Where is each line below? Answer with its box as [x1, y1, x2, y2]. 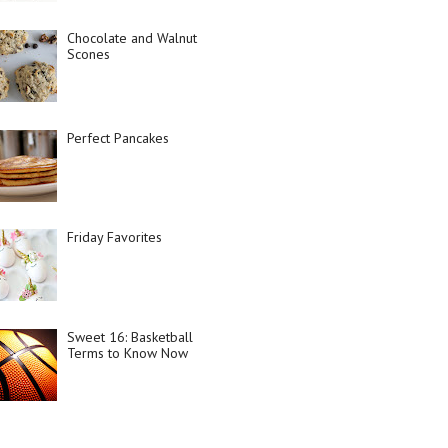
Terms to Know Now [67, 343, 189, 362]
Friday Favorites [67, 228, 163, 247]
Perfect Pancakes [67, 128, 170, 147]
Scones [67, 45, 111, 64]
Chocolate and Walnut [67, 29, 198, 48]
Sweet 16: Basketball [67, 327, 194, 346]
